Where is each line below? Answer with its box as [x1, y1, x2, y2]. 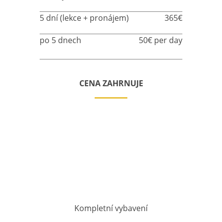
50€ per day [139, 35, 183, 46]
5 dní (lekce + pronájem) [39, 12, 129, 23]
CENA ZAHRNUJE [79, 78, 143, 89]
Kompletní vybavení [74, 202, 148, 214]
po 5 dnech [39, 35, 81, 46]
